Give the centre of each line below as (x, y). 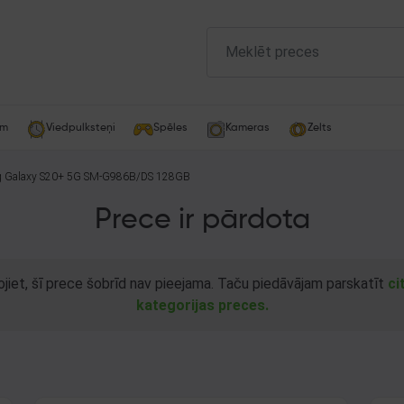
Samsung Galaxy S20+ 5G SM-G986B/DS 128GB (137, 177)
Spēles (170, 128)
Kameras (248, 128)
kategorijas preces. (202, 305)
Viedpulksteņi (81, 128)
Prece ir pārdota (202, 220)
